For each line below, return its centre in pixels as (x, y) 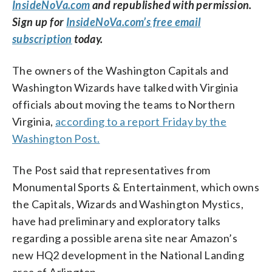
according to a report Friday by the (141, 121)
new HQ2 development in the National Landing (128, 255)
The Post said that (58, 170)
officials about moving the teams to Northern (124, 104)
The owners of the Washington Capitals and (121, 70)
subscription (42, 39)
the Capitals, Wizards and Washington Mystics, (128, 204)
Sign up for (39, 22)
